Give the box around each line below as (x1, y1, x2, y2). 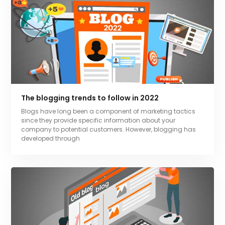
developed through (21, 134, 80, 143)
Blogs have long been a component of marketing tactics (21, 107, 196, 116)
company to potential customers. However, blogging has (21, 125, 196, 134)
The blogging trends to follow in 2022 (21, 93, 159, 103)
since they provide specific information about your (21, 116, 176, 125)
